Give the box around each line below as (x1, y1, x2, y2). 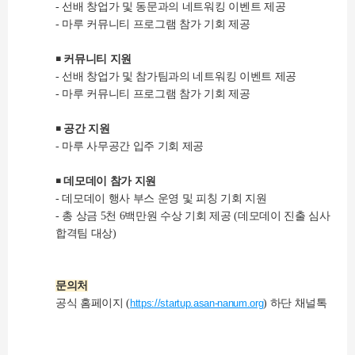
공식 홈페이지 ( (55, 297, 131, 310)
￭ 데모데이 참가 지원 (55, 175, 157, 188)
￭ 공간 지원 (55, 123, 110, 136)
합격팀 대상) (55, 227, 116, 240)
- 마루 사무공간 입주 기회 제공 (55, 140, 204, 153)
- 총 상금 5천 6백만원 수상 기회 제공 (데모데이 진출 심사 (55, 210, 330, 223)
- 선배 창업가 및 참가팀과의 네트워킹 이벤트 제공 (55, 71, 296, 83)
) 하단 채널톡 (263, 297, 327, 310)
